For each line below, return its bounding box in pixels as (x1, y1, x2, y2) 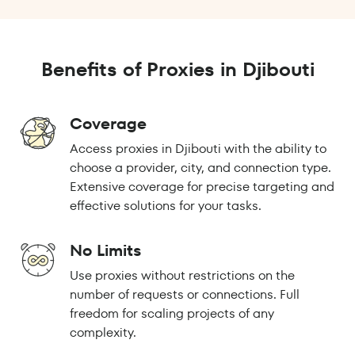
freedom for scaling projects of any (70, 304, 274, 323)
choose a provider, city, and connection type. (70, 158, 331, 177)
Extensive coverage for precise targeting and (70, 177, 334, 197)
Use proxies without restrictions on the (70, 266, 295, 285)
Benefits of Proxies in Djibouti (40, 56, 315, 83)
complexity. (70, 323, 136, 342)
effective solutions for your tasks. (70, 197, 261, 216)
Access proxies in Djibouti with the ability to (70, 139, 326, 158)
